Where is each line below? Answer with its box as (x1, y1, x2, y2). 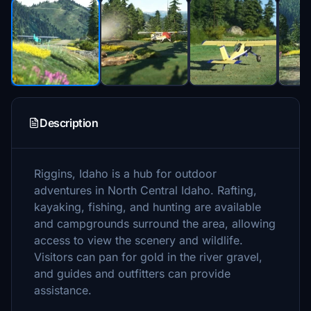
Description (40, 116, 99, 130)
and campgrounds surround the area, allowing (34, 217, 276, 230)
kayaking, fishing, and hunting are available (34, 200, 261, 214)
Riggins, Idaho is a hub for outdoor (34, 167, 217, 180)
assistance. (34, 283, 92, 297)
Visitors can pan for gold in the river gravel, (34, 250, 262, 264)
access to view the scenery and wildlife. (34, 233, 243, 247)
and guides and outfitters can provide (34, 267, 230, 280)
